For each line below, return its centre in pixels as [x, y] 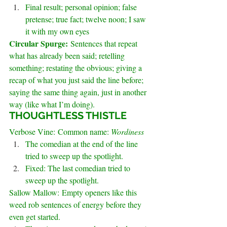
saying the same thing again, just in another [79, 92]
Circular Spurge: [40, 44]
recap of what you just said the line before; [77, 80]
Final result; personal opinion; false [82, 7]
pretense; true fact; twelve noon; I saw [87, 19]
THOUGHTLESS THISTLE [68, 116]
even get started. [35, 217]
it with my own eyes [57, 31]
